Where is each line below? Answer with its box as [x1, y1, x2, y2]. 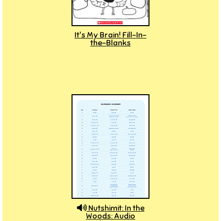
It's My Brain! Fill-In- [74, 30, 147, 40]
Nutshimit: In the [86, 203, 145, 213]
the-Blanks [90, 38, 131, 48]
